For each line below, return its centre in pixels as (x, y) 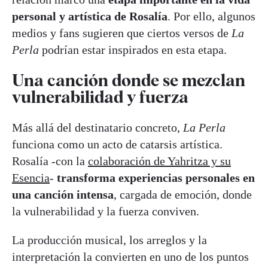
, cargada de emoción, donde (183, 195)
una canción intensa (63, 195)
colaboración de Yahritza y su (159, 161)
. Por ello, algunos (211, 16)
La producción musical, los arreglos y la (109, 240)
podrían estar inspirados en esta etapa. (133, 49)
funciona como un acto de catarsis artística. (117, 144)
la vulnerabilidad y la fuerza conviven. (106, 211)
